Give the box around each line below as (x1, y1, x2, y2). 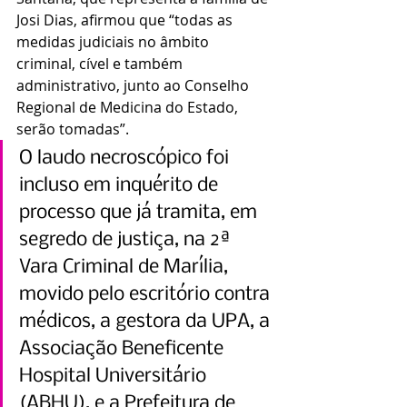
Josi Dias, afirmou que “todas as (16, 10, 236, 31)
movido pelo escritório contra (19, 284, 274, 306)
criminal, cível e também (16, 54, 186, 74)
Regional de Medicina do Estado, (16, 97, 242, 118)
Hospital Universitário (19, 366, 211, 388)
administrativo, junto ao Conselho (16, 75, 253, 96)
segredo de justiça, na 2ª (19, 230, 235, 252)
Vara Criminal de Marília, (19, 257, 233, 279)
